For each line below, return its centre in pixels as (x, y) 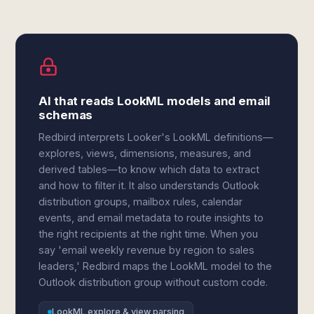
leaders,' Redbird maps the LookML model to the (156, 266)
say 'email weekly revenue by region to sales (147, 250)
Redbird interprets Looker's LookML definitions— (156, 137)
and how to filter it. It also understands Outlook (149, 185)
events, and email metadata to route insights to (151, 218)
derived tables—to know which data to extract (149, 169)
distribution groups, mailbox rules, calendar (141, 202)
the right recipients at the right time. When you (149, 234)
